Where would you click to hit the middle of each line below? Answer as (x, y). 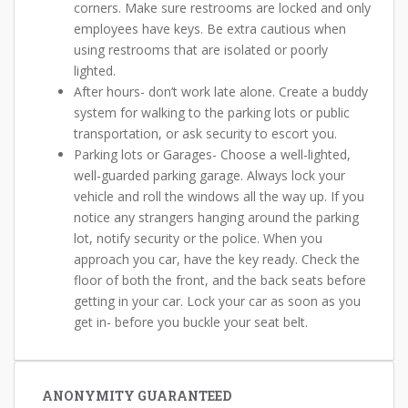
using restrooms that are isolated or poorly (201, 50)
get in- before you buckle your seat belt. (191, 322)
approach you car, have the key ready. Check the (217, 259)
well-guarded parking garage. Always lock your (209, 175)
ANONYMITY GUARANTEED (137, 396)
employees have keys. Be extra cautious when (210, 29)
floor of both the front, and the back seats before (220, 280)
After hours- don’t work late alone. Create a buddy (221, 92)
